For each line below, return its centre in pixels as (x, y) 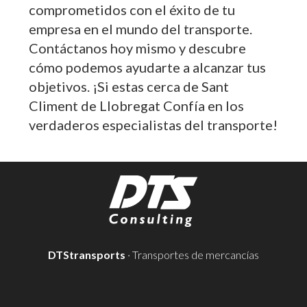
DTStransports (87, 254)
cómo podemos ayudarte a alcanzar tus (148, 67)
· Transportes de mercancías (192, 254)
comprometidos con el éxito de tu (132, 10)
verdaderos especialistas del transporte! (153, 125)
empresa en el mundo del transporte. (141, 29)
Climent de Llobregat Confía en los (137, 106)
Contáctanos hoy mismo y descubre (138, 48)
